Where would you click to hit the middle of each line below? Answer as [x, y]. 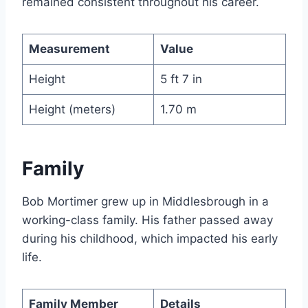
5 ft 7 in [181, 79]
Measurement [69, 48]
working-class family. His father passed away [147, 220]
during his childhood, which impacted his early [150, 238]
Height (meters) [72, 109]
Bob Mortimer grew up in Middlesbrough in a [145, 201]
